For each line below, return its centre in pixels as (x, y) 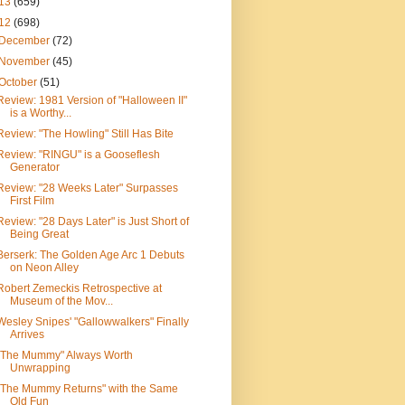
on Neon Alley (44, 268)
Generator (34, 167)
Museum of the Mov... (61, 301)
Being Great (39, 234)
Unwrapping (40, 368)
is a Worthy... (40, 113)
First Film (32, 201)
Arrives (27, 334)
